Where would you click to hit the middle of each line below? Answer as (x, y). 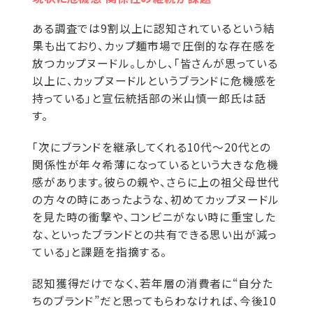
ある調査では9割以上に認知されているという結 (154, 28)
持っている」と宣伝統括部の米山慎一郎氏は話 (149, 98)
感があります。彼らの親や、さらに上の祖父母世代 (156, 182)
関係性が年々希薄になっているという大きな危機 (155, 164)
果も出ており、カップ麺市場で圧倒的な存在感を (154, 45)
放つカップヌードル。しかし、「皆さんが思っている (155, 63)
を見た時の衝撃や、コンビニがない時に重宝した (154, 217)
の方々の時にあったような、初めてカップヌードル (156, 199)
